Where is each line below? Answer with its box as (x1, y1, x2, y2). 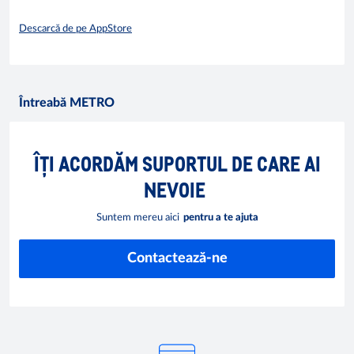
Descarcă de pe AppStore (19, 23, 132, 34)
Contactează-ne (126, 250, 228, 265)
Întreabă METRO (19, 96, 115, 109)
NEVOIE (143, 176, 205, 201)
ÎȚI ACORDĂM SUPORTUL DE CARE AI (33, 150, 321, 175)
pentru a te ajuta (183, 212, 258, 223)
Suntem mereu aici (96, 212, 179, 223)
